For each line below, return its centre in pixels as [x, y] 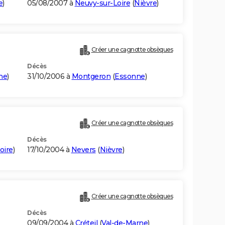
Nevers [83, 150]
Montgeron [91, 77]
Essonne [130, 77]
